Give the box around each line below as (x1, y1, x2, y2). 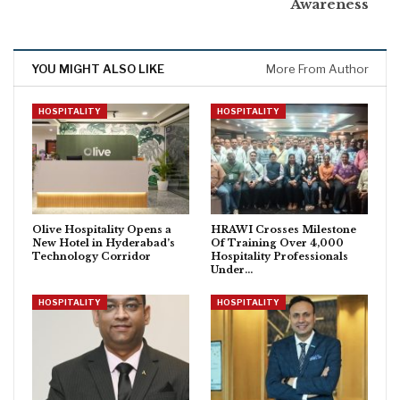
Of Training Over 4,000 (211, 236, 344, 249)
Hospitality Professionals (211, 249, 348, 262)
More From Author (266, 62, 369, 77)
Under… (211, 262, 253, 276)
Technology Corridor (32, 249, 151, 262)
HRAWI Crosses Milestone (211, 222, 356, 236)
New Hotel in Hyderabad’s (32, 236, 175, 249)
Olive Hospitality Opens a (32, 222, 171, 236)
